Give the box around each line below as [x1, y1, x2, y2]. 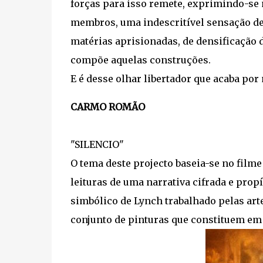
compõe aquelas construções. [70, 54, 211, 66]
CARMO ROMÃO [70, 101, 145, 113]
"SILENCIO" [70, 139, 124, 150]
